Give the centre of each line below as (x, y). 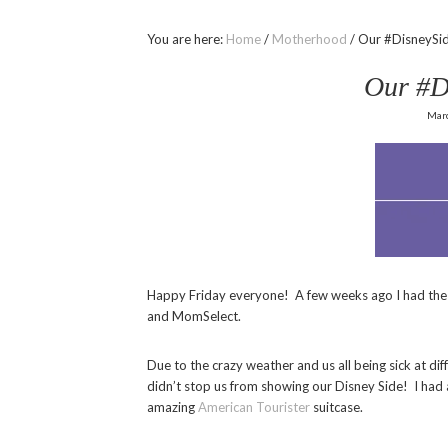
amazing (172, 407)
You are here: (186, 39)
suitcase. (336, 407)
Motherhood (309, 39)
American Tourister (254, 407)
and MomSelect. (194, 316)
